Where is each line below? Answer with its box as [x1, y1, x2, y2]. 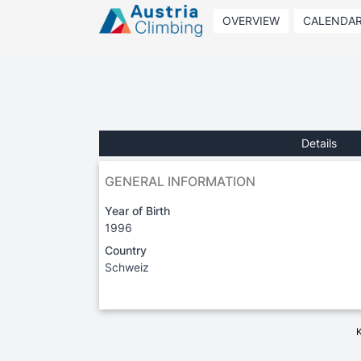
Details [301, 135, 337, 150]
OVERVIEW [222, 14, 280, 27]
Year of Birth [105, 203, 170, 218]
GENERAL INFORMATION [105, 172, 255, 189]
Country [105, 243, 147, 257]
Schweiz [105, 259, 149, 274]
